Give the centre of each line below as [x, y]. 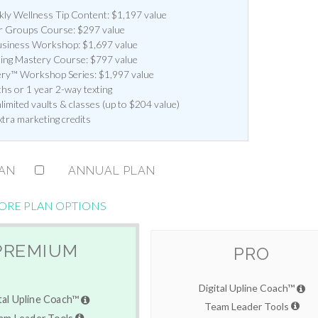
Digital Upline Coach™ [247, 288]
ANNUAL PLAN [112, 171]
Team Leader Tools [247, 306]
